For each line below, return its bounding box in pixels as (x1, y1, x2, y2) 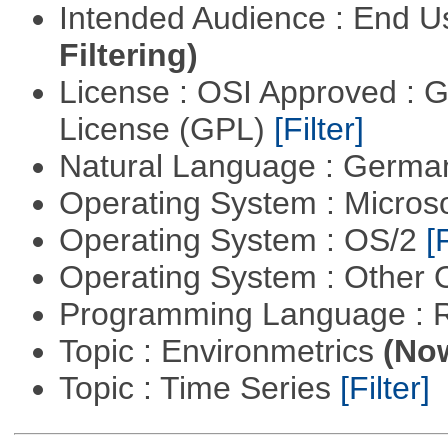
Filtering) (58, 37, 198, 74)
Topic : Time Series (58, 370, 340, 407)
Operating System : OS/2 (58, 222, 426, 259)
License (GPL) (58, 111, 274, 148)
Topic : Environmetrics (58, 333, 383, 370)
